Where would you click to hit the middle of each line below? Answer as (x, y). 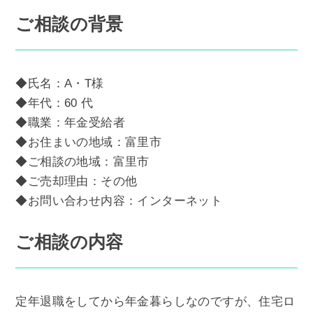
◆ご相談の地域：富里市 (82, 161)
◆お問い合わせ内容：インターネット (119, 201)
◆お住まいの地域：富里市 (89, 142)
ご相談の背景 (70, 23)
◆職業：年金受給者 (70, 122)
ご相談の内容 (70, 242)
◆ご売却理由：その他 (77, 181)
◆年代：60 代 (54, 103)
